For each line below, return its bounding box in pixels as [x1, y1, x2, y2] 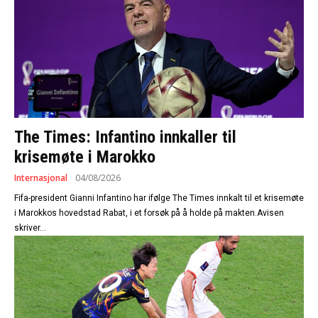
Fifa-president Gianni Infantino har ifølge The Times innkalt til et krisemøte [14, 193, 304, 204]
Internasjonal [14, 172, 67, 185]
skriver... [14, 223, 46, 234]
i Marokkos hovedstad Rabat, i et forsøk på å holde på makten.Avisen [14, 208, 284, 219]
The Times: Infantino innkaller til [14, 127, 236, 148]
